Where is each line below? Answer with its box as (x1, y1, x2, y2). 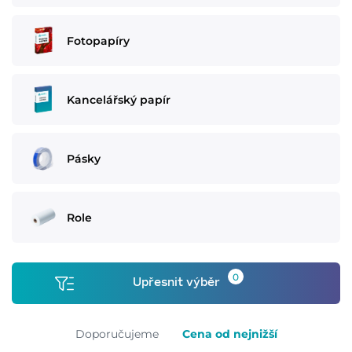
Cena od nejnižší (181, 327, 277, 341)
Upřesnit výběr (132, 277, 220, 288)
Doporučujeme (75, 327, 159, 341)
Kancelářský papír (67, 92, 170, 107)
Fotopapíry (67, 33, 130, 48)
